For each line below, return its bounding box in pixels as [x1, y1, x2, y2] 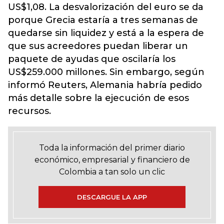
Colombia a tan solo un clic [59, 167, 165, 176]
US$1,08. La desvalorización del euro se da [8, 1, 203, 12]
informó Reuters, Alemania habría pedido [8, 79, 202, 90]
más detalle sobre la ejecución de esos [8, 92, 189, 103]
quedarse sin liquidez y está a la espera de [8, 27, 204, 38]
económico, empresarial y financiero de [34, 155, 190, 164]
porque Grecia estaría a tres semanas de [8, 14, 198, 25]
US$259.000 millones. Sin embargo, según [8, 66, 204, 77]
